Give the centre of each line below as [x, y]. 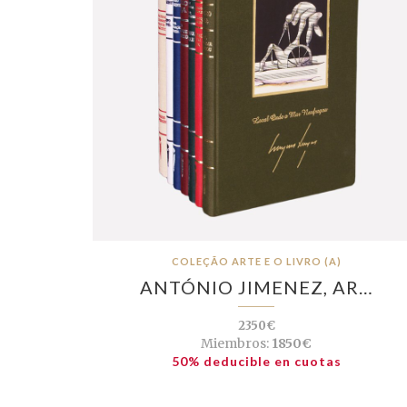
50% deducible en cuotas [256, 362]
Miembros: [235, 344]
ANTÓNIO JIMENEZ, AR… [256, 288]
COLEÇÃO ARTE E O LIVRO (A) [256, 262]
